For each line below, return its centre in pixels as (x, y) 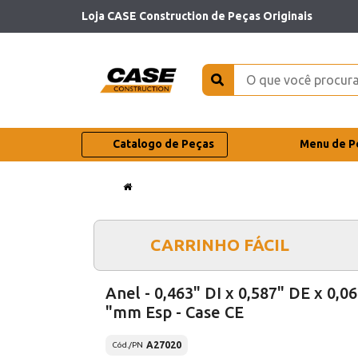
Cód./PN (127, 345)
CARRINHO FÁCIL (219, 245)
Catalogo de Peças (163, 144)
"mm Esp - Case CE (175, 312)
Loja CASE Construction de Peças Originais (197, 16)
